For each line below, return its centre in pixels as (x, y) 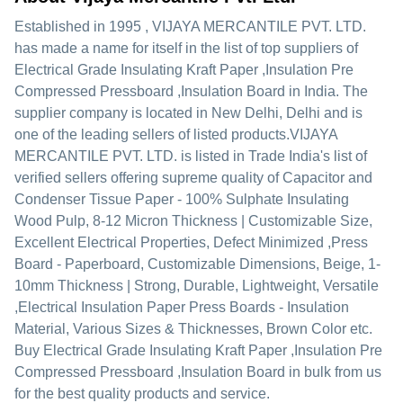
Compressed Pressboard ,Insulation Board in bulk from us (198, 372)
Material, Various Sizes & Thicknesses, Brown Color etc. (193, 329)
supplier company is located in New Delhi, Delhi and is (188, 113)
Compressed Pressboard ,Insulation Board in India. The (191, 91)
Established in (62, 27)
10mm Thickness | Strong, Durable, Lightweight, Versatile (197, 286)
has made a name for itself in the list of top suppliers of (186, 48)
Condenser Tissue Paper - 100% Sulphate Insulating (182, 199)
